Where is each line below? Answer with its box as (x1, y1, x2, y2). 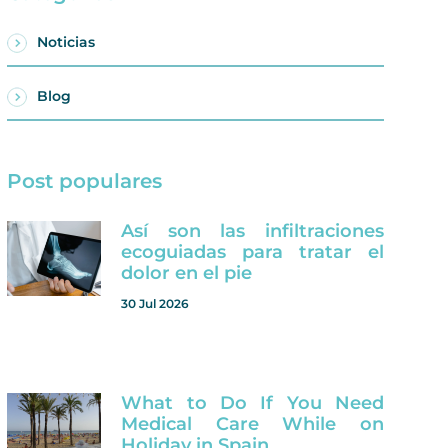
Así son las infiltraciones (121, 220, 384, 242)
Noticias (37, 33, 96, 51)
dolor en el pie (121, 262, 253, 284)
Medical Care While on (121, 413, 384, 436)
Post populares (7, 169, 163, 193)
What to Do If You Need (121, 392, 384, 415)
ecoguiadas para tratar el (121, 241, 384, 263)
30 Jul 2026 (121, 296, 190, 311)
